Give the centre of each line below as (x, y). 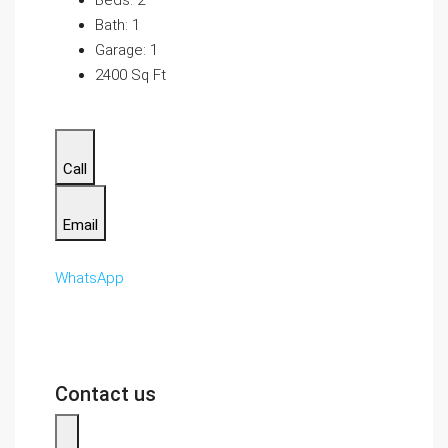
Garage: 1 (126, 50)
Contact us (105, 394)
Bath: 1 (117, 25)
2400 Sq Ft (130, 75)
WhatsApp (89, 278)
